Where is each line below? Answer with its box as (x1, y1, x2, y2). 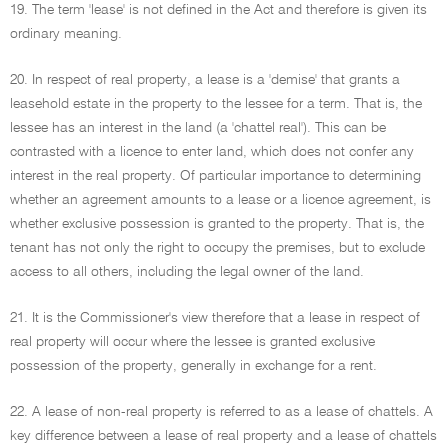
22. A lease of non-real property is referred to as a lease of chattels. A (10, 405, 433, 419)
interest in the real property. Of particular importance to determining (10, 169, 421, 183)
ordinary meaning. (10, 27, 122, 41)
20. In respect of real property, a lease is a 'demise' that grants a (10, 73, 400, 87)
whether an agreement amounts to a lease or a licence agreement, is (10, 193, 431, 207)
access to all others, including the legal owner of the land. (10, 265, 364, 279)
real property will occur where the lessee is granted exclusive (10, 335, 375, 349)
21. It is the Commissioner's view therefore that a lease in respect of (10, 311, 420, 325)
